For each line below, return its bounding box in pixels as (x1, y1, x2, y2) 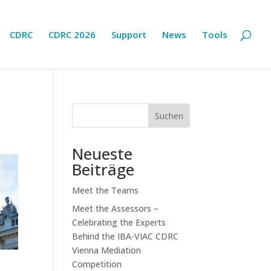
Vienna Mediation (72, 244, 142, 256)
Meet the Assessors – (72, 203, 159, 214)
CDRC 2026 (48, 28, 96, 41)
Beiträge (72, 158, 135, 180)
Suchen (154, 109, 183, 122)
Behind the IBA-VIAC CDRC (72, 230, 179, 242)
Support (111, 28, 146, 41)
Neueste (72, 143, 133, 165)
